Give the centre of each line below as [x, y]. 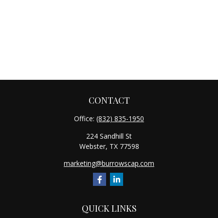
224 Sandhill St [109, 136]
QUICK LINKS [109, 208]
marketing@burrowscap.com [109, 163]
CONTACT [109, 100]
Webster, [93, 146]
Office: [85, 118]
